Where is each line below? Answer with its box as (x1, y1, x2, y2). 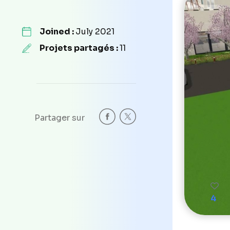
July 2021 (75, 26, 114, 37)
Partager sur (34, 112, 85, 123)
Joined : (40, 26, 75, 37)
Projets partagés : (40, 42, 120, 53)
